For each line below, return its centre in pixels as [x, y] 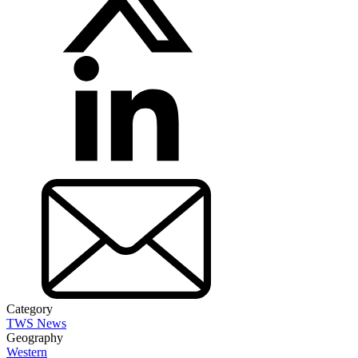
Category [30, 308]
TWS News [36, 323]
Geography [35, 337]
